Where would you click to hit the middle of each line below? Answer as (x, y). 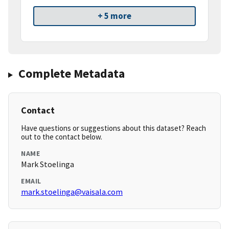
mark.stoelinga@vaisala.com (72, 192)
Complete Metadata (71, 74)
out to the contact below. (62, 137)
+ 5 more (114, 16)
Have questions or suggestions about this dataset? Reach (113, 128)
